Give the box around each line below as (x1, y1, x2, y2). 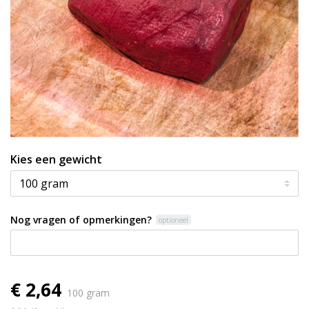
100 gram (67, 286, 110, 299)
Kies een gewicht (59, 152, 102, 167)
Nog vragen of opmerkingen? (10, 213, 152, 226)
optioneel (159, 215, 189, 225)
